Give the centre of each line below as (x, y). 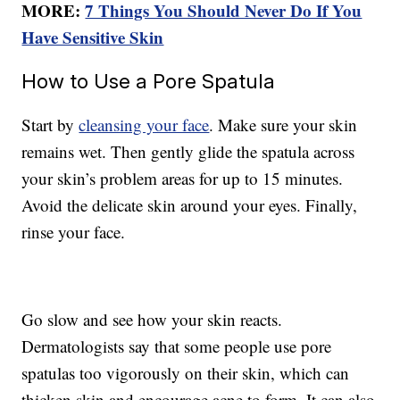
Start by (50, 125)
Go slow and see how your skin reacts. (152, 320)
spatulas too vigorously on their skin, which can (186, 373)
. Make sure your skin (283, 125)
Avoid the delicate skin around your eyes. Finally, (190, 205)
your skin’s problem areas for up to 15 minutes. (183, 179)
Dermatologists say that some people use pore (177, 346)
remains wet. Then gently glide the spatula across (188, 152)
